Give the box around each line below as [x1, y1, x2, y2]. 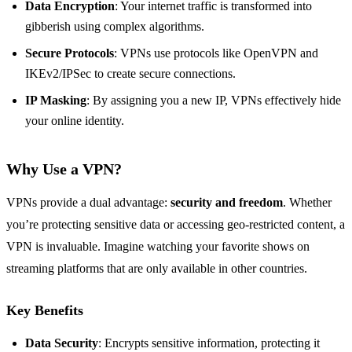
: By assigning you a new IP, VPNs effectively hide [86, 93, 341, 108]
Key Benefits [6, 302, 83, 319]
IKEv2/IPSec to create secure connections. [25, 67, 236, 81]
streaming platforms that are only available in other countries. [6, 262, 307, 276]
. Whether [283, 196, 332, 210]
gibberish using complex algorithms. [25, 20, 204, 34]
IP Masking [25, 93, 86, 108]
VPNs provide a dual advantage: [6, 196, 170, 210]
